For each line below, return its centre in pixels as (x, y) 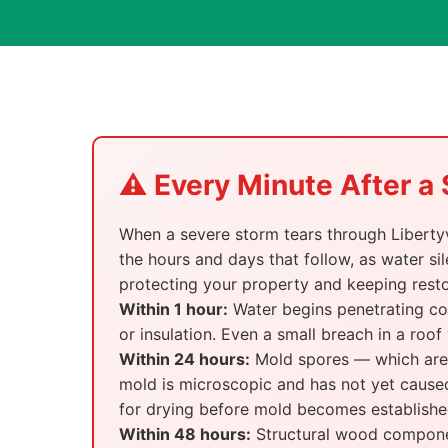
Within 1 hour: (173, 309)
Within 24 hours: (184, 359)
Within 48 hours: (185, 434)
